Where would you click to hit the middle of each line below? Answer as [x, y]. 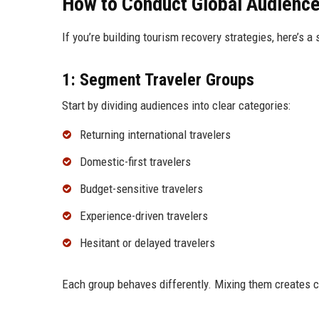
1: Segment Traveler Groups [158, 80]
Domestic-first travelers [135, 162]
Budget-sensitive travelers [141, 188]
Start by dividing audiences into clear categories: [176, 106]
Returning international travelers [155, 135]
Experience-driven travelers [144, 215]
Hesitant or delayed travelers [147, 242]
